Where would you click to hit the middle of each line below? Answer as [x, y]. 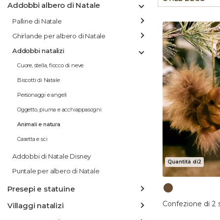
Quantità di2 [184, 162]
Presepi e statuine [41, 189]
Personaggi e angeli [42, 95]
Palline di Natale [37, 21]
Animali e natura [39, 124]
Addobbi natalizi [38, 51]
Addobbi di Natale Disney [52, 156]
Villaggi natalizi [36, 206]
